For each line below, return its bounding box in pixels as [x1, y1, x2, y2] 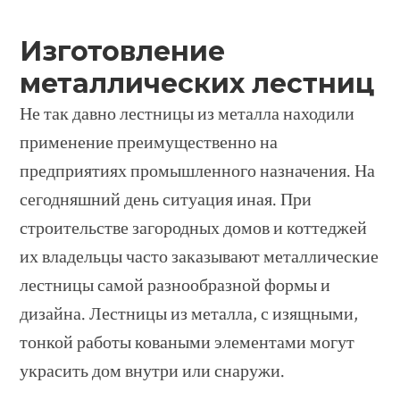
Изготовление [20, 35, 226, 69]
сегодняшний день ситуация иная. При [20, 188, 312, 212]
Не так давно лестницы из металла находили [20, 103, 355, 127]
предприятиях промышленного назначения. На [20, 160, 376, 184]
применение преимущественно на [20, 131, 279, 155]
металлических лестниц [20, 67, 375, 101]
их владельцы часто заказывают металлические [20, 246, 379, 270]
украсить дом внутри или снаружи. [20, 360, 286, 384]
